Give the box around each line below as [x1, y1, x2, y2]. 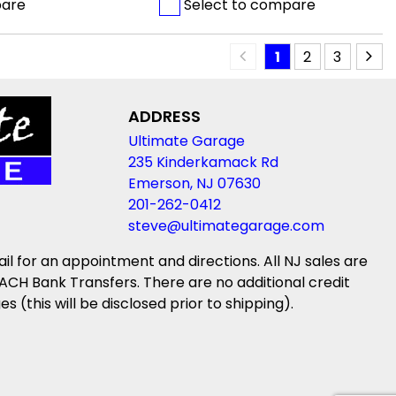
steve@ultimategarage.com [127, 216, 324, 237]
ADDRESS [127, 105, 201, 128]
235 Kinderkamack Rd [127, 152, 278, 173]
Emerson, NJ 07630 [127, 173, 261, 194]
